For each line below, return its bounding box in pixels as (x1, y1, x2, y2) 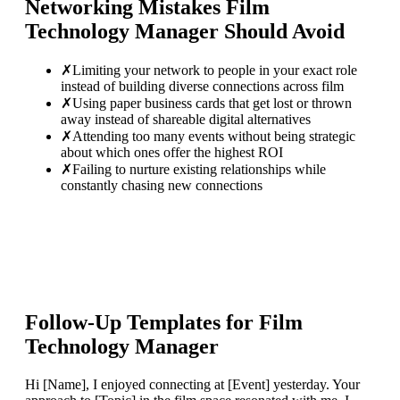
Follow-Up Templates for (25, 311, 259, 335)
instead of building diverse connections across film (61, 78, 344, 94)
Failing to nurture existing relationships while (72, 161, 326, 177)
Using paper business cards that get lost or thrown (72, 95, 352, 111)
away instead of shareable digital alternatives (61, 111, 311, 127)
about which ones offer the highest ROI (61, 144, 283, 160)
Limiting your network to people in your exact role (72, 62, 357, 78)
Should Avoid (219, 19, 345, 43)
